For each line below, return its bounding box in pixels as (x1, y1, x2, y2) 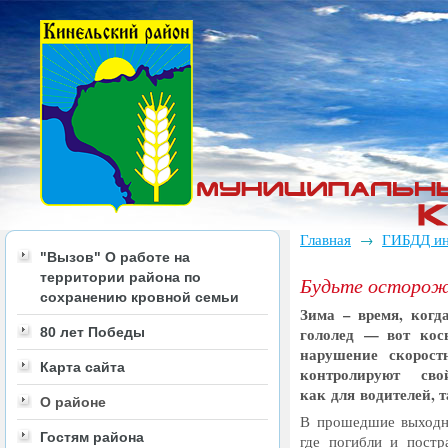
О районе (40, 394, 106, 410)
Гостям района (40, 429, 144, 445)
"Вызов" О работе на (40, 249, 190, 265)
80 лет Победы (40, 324, 145, 340)
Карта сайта (40, 359, 125, 375)
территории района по (40, 269, 201, 285)
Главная (300, 230, 351, 249)
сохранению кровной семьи (40, 289, 239, 305)
